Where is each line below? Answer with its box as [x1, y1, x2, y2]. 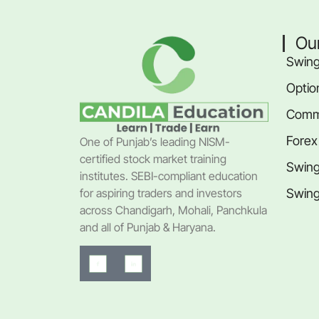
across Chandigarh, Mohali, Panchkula [80, 203, 267, 218]
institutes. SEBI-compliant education [80, 169, 258, 184]
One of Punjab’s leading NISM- [80, 135, 230, 150]
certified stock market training [80, 152, 226, 167]
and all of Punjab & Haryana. [80, 220, 216, 235]
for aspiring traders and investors [80, 186, 242, 201]
